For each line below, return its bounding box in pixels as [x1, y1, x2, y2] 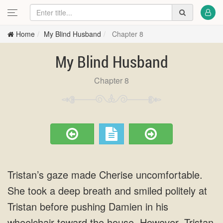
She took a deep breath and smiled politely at [7, 183, 207, 198]
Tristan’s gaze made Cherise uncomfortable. [7, 167, 203, 182]
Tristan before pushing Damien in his [7, 199, 168, 214]
